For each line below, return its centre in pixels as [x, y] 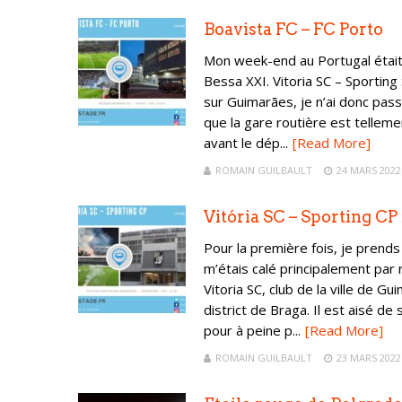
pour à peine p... [252, 330]
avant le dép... [246, 143]
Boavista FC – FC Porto [293, 29]
